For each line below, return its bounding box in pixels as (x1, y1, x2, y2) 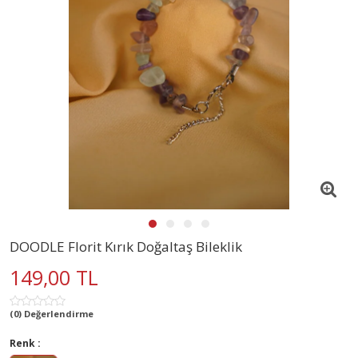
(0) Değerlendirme (10, 307, 93, 320)
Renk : (10, 336, 41, 350)
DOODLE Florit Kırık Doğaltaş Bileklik (10, 237, 242, 256)
